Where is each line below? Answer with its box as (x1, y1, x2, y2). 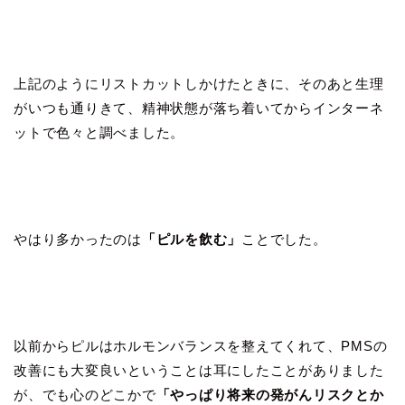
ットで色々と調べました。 (14, 124, 185, 140)
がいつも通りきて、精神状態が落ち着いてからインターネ (14, 99, 384, 116)
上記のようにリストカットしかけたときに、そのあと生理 (14, 75, 384, 91)
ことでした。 (241, 231, 327, 247)
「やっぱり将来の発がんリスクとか (155, 386, 384, 402)
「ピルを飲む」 (141, 231, 242, 247)
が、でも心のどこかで (14, 386, 156, 402)
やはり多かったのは (14, 231, 142, 247)
